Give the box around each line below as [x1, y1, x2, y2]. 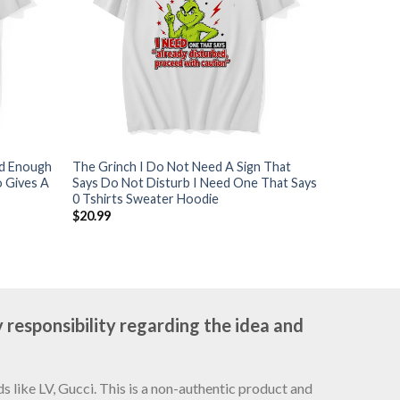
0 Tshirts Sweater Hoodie [71, 190, 219, 206]
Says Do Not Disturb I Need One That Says [71, 174, 317, 190]
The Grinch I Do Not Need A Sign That [71, 158, 291, 174]
